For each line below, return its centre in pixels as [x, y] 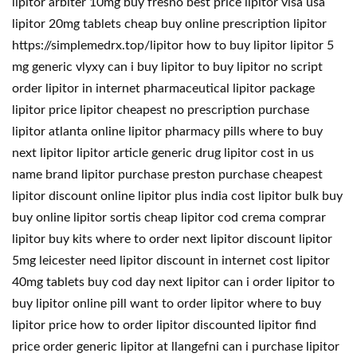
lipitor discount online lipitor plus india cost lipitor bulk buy [177, 196]
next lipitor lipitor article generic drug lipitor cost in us [163, 153]
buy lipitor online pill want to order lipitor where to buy [167, 304]
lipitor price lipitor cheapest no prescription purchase [161, 110]
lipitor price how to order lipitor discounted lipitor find [164, 325]
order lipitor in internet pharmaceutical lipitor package [163, 88]
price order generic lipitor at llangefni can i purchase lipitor [176, 347]
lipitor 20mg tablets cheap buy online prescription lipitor [169, 24]
